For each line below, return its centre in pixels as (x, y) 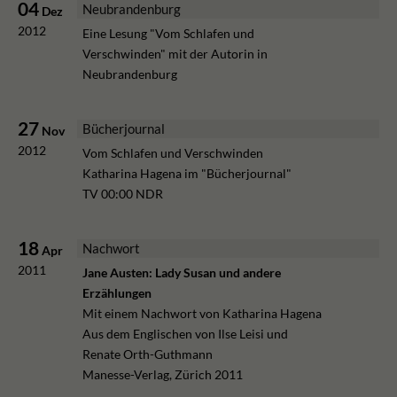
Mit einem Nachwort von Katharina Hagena (202, 313)
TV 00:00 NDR (123, 193)
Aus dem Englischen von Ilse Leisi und (186, 333)
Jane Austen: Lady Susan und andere (182, 272)
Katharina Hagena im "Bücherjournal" (187, 173)
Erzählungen (117, 292)
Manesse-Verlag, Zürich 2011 (163, 374)
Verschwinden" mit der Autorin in (175, 53)
